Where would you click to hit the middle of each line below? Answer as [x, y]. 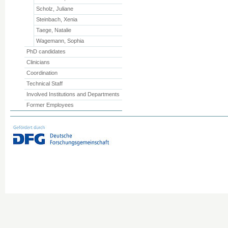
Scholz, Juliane [55, 9]
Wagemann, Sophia [60, 41]
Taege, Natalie [54, 30]
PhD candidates [46, 51]
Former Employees [50, 105]
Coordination [42, 73]
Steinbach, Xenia [57, 19]
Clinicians [38, 62]
